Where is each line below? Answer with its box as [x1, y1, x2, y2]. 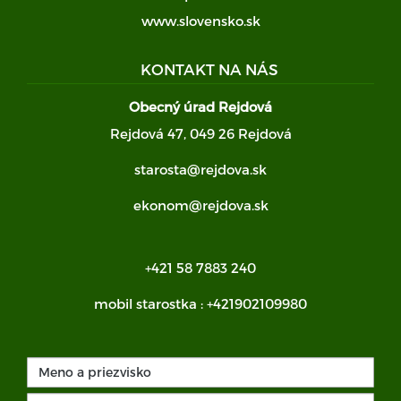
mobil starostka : [94, 294, 207, 311]
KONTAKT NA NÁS [141, 59, 278, 78]
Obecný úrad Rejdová [129, 98, 272, 115]
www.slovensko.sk [141, 12, 260, 29]
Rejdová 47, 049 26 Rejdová [109, 124, 292, 141]
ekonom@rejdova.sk [132, 196, 269, 213]
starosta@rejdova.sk [134, 160, 267, 177]
